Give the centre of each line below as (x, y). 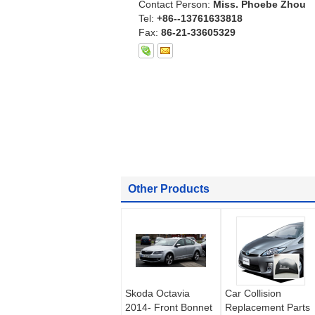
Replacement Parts (268, 307)
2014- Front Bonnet (169, 307)
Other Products (169, 188)
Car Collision (253, 293)
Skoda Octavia (157, 293)
